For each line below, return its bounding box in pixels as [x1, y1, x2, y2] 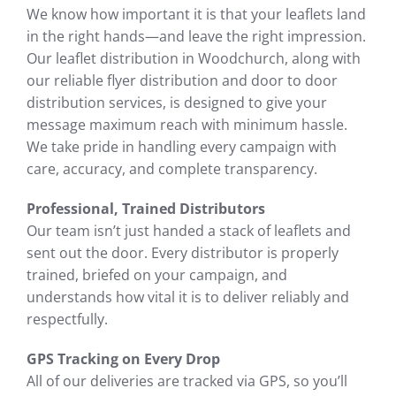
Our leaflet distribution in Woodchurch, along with [27, 49, 361, 68]
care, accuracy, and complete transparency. [27, 159, 317, 179]
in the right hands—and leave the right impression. [27, 27, 366, 46]
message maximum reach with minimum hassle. [27, 115, 347, 134]
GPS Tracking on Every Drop [27, 349, 220, 369]
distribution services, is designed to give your [27, 93, 327, 112]
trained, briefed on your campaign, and [27, 265, 287, 285]
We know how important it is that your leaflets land [27, 4, 366, 24]
